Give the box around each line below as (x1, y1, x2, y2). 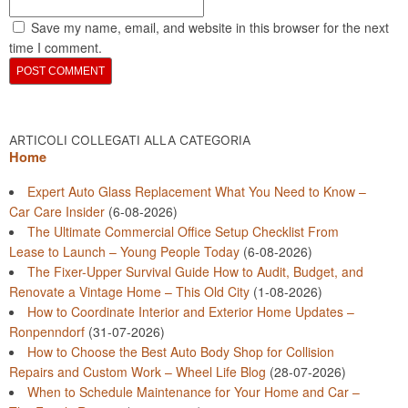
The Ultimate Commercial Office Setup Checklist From (27, 221, 339, 240)
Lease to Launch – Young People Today (9, 241, 240, 260)
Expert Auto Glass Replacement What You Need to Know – (27, 181, 366, 200)
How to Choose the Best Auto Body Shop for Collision (27, 342, 334, 361)
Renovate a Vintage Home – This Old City (9, 281, 250, 301)
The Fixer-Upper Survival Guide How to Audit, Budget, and (27, 261, 363, 280)
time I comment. (9, 37, 102, 56)
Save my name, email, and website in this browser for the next (31, 17, 389, 36)
